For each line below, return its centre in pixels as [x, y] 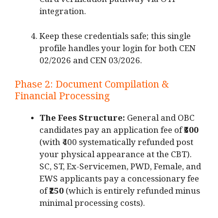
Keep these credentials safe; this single [115, 38]
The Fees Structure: [82, 120]
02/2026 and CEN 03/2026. [91, 62]
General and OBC [160, 120]
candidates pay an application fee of [112, 132]
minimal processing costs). [92, 205]
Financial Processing [62, 99]
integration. [63, 14]
